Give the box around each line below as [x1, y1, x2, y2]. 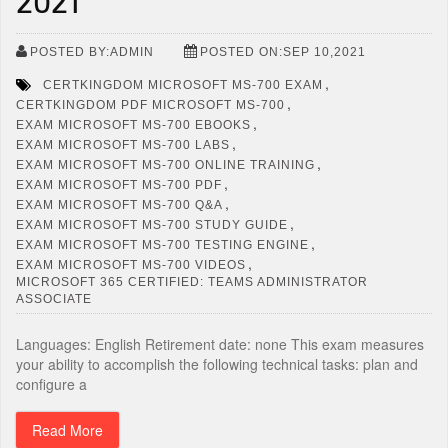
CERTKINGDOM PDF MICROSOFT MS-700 [16, 97, 285, 112]
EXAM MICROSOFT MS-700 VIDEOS [16, 257, 246, 272]
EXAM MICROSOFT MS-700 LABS [16, 137, 230, 152]
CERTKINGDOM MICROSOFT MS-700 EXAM [43, 77, 323, 92]
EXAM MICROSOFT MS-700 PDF [16, 177, 222, 192]
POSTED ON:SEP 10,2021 [200, 44, 366, 59]
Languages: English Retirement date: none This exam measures [16, 334, 424, 354]
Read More [32, 420, 103, 440]
